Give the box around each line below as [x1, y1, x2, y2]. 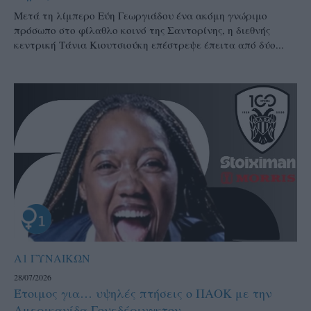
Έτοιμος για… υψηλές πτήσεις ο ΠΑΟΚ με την [14, 285, 272, 302]
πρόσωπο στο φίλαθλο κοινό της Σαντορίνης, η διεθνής [14, 22, 270, 37]
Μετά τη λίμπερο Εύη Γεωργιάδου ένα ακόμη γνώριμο [14, 8, 267, 22]
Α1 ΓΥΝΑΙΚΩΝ [14, 251, 90, 266]
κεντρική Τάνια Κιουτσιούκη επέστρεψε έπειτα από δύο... [14, 37, 284, 51]
